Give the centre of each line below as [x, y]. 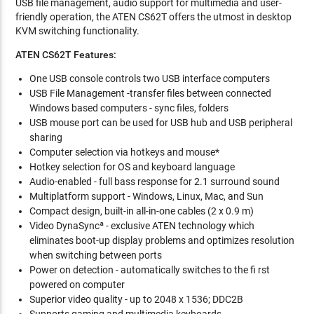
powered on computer [77, 285]
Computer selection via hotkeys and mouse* [125, 152]
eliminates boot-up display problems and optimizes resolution [162, 240]
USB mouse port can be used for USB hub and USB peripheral [161, 123]
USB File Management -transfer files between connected [151, 93]
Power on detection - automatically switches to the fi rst [150, 270]
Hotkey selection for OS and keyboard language [132, 167]
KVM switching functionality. [78, 31]
